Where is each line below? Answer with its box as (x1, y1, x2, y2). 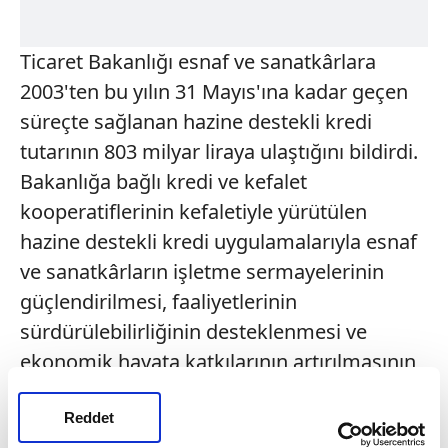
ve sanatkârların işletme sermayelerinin (20, 257, 384, 285)
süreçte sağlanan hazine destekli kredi (20, 107, 372, 135)
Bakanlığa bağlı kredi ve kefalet (20, 167, 307, 195)
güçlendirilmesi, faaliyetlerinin (20, 287, 297, 315)
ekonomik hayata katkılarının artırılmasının (20, 347, 416, 375)
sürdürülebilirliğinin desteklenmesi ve (20, 317, 367, 345)
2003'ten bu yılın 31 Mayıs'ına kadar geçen (20, 77, 408, 105)
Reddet (64, 408, 115, 426)
